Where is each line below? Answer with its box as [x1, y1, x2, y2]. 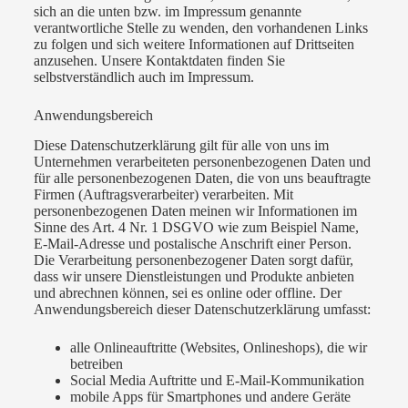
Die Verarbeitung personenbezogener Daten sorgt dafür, [33, 251, 353, 268]
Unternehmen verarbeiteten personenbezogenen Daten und [33, 153, 371, 169]
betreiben [69, 355, 123, 372]
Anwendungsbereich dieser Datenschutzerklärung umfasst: [33, 301, 371, 317]
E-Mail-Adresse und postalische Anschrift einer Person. [33, 235, 352, 251]
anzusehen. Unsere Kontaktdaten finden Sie [33, 53, 285, 69]
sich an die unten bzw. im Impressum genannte [33, 4, 301, 20]
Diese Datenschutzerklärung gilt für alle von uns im [33, 137, 329, 153]
